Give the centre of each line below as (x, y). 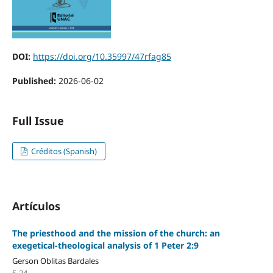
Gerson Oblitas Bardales (55, 261)
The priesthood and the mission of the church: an (116, 233)
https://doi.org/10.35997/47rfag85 (102, 56)
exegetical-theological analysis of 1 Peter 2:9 (105, 245)
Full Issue (38, 120)
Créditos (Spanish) (63, 151)
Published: (35, 80)
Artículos (36, 206)
